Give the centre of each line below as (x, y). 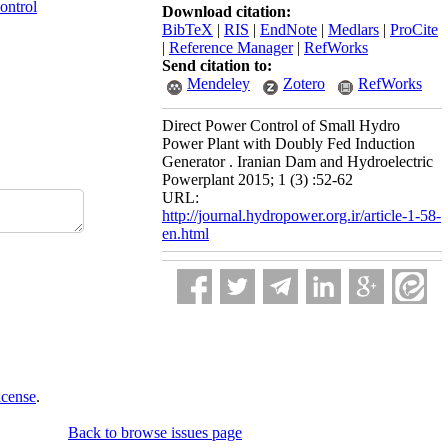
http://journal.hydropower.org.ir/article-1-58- (301, 215)
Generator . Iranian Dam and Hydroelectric (297, 161)
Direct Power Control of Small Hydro (281, 125)
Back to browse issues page (155, 432)
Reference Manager (231, 47)
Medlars (353, 29)
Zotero (304, 83)
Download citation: (226, 11)
